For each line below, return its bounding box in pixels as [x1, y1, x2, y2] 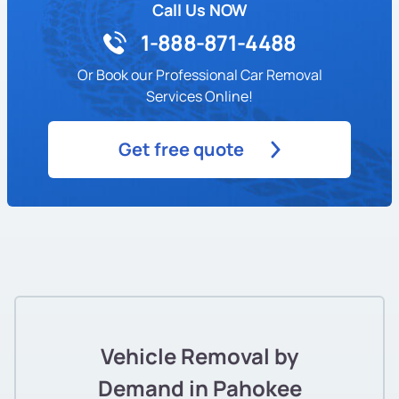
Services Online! [146, 85, 253, 106]
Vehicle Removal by [101, 340, 298, 370]
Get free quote [118, 136, 244, 161]
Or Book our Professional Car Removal [77, 64, 322, 85]
